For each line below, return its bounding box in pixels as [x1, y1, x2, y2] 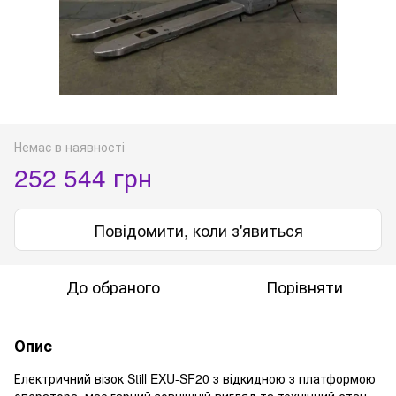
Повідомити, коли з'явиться [93, 217, 303, 241]
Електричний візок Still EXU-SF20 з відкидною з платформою [14, 369, 376, 387]
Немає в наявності [14, 137, 125, 156]
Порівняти [265, 274, 343, 298]
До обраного [66, 274, 160, 298]
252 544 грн [14, 158, 152, 194]
